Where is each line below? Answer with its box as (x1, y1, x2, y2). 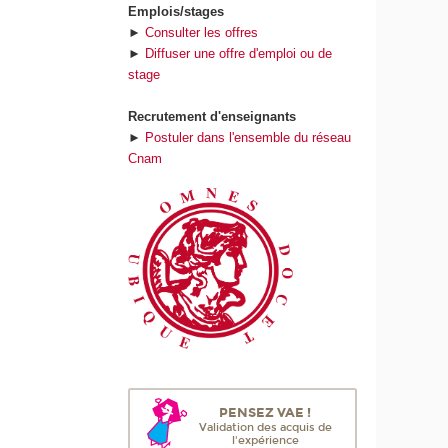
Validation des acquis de (198, 421, 332, 435)
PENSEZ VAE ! (219, 404, 312, 422)
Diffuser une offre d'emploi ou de (145, 45, 333, 61)
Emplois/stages (128, 3, 229, 19)
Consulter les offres (145, 24, 259, 40)
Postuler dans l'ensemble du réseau (145, 129, 352, 145)
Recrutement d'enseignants (128, 108, 297, 124)
